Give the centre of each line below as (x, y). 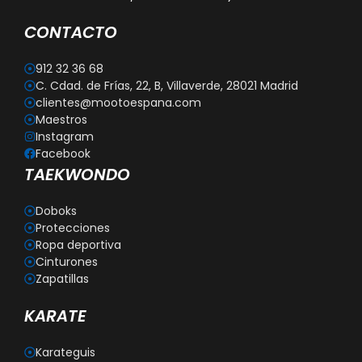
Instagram (65, 136)
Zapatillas (62, 278)
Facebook (63, 153)
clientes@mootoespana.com (118, 102)
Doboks (56, 210)
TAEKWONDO (77, 174)
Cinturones (67, 261)
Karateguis (65, 352)
